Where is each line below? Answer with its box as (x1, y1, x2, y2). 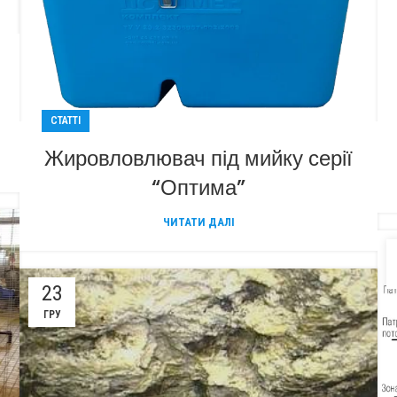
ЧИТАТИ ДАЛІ (162, 215, 235, 230)
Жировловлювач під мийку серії (44, 144, 353, 174)
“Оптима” (152, 173, 245, 203)
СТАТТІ (51, 114, 81, 128)
